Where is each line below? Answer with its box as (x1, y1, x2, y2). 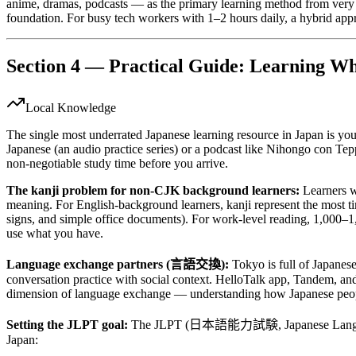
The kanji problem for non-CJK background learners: (6, 184, 300, 198)
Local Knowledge (25, 101, 116, 115)
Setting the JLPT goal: (6, 318, 128, 332)
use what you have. (6, 226, 103, 241)
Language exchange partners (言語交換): (6, 257, 229, 272)
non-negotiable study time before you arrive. (6, 157, 228, 171)
